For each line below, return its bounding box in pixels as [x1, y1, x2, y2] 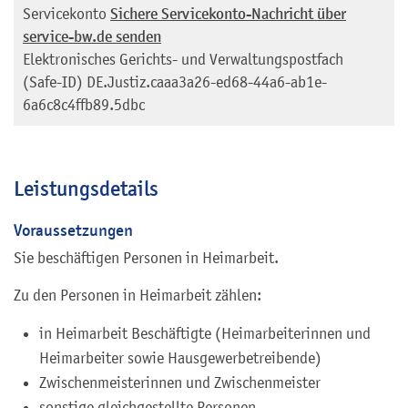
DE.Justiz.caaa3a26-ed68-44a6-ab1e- [87, 72, 327, 91]
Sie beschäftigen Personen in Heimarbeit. [14, 248, 279, 267]
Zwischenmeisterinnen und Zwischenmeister [39, 372, 321, 392]
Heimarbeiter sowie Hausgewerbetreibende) [39, 348, 321, 367]
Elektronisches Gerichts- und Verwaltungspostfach [23, 49, 343, 68]
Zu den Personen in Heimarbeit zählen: [14, 285, 261, 304]
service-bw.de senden [23, 26, 161, 46]
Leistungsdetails [14, 176, 158, 202]
